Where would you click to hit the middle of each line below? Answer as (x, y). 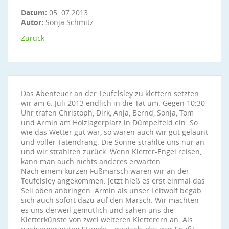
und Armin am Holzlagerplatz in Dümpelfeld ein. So (109, 122)
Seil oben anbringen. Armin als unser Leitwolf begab (111, 190)
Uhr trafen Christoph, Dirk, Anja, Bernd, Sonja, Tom (107, 113)
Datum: (35, 13)
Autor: (32, 22)
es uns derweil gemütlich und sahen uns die (97, 210)
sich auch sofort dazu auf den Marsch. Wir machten (110, 200)
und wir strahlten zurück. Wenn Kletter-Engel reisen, (111, 152)
